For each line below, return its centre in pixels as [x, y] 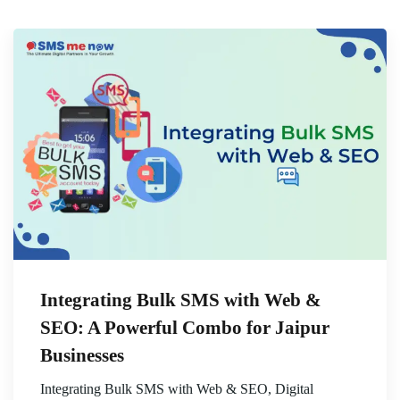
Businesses [82, 356]
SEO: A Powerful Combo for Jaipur [185, 328]
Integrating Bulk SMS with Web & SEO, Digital [177, 389]
